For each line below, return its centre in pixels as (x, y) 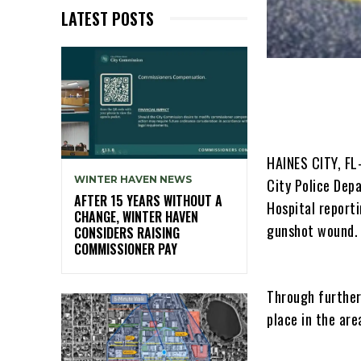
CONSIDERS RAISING (127, 232)
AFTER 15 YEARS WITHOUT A (148, 200)
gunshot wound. (313, 230)
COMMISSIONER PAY (126, 249)
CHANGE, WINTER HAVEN (136, 216)
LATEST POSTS (108, 18)
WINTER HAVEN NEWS (133, 179)
